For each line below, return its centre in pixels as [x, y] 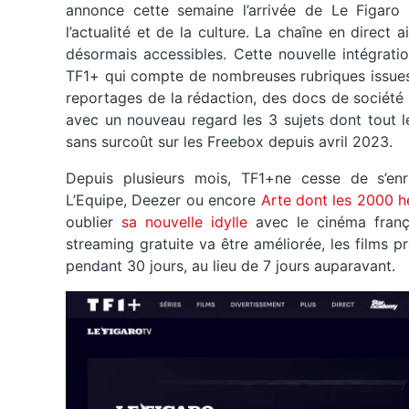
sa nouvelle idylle [180, 222]
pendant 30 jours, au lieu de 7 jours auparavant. [231, 266]
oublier [89, 222]
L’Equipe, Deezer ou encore [163, 200]
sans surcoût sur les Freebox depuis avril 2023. [229, 142]
